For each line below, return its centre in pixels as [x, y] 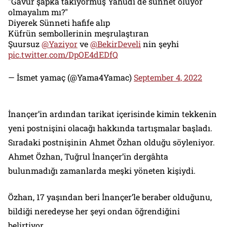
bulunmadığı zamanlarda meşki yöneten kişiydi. [102, 171]
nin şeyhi [160, 44]
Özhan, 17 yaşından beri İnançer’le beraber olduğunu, [110, 197]
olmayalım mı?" [38, 12]
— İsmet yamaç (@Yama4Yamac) [71, 78]
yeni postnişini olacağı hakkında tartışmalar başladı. [110, 128]
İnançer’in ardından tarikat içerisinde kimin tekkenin [112, 114]
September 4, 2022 [168, 78]
